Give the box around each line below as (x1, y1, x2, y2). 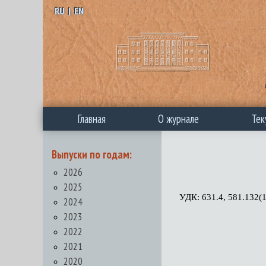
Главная (78, 112, 106, 126)
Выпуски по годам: (52, 147, 132, 161)
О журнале (158, 112, 199, 126)
